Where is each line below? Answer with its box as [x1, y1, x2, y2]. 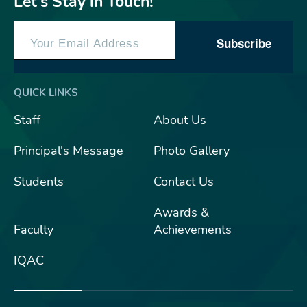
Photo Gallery [153, 143, 230, 159]
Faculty [14, 221, 53, 238]
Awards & [153, 204, 209, 221]
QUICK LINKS [14, 86, 77, 99]
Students [14, 173, 64, 190]
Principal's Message [14, 143, 123, 159]
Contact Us [153, 173, 214, 190]
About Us [153, 112, 206, 128]
